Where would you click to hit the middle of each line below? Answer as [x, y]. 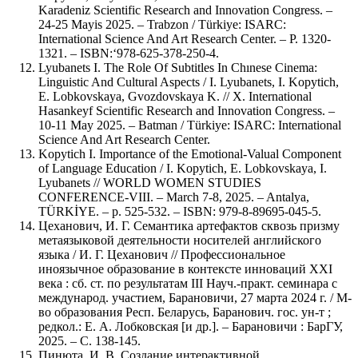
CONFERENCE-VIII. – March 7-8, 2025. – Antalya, [174, 197]
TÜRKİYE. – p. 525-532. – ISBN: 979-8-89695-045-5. [180, 211]
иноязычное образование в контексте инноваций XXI [185, 268]
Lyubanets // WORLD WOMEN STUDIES [150, 182]
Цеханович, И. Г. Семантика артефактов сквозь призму [189, 225]
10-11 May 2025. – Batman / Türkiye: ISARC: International [190, 125]
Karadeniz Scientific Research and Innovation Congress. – [185, 10]
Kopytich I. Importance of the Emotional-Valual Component [190, 153]
